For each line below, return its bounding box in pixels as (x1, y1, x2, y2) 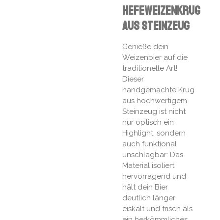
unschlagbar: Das (122, 150, 183, 160)
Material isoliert (122, 161, 174, 170)
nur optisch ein (122, 118, 174, 127)
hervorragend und (122, 172, 186, 181)
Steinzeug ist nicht (122, 107, 186, 116)
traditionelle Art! (122, 64, 177, 73)
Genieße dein (122, 42, 168, 52)
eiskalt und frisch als (122, 204, 192, 214)
